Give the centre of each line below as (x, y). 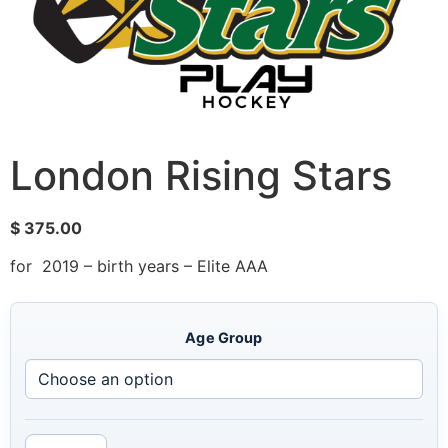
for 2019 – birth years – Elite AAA (139, 266)
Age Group (224, 338)
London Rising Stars (201, 175)
